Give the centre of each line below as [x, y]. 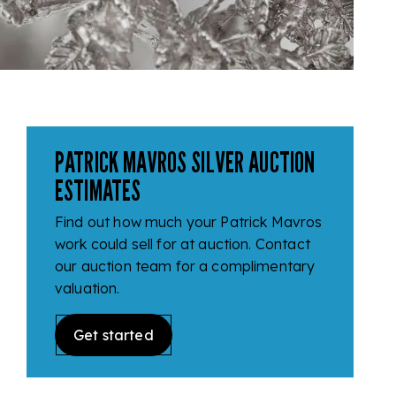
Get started [114, 335]
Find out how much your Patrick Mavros [189, 222]
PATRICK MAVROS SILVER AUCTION [185, 162]
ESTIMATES [98, 190]
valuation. [88, 288]
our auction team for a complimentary [185, 266]
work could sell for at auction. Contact [183, 244]
